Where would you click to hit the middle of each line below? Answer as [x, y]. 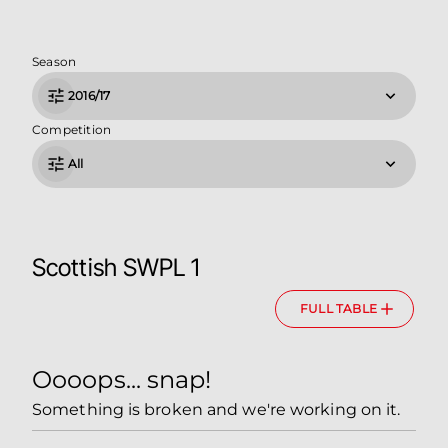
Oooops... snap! [122, 379]
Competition [72, 129]
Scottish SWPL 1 [116, 267]
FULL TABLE [338, 308]
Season [54, 61]
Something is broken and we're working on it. [216, 409]
